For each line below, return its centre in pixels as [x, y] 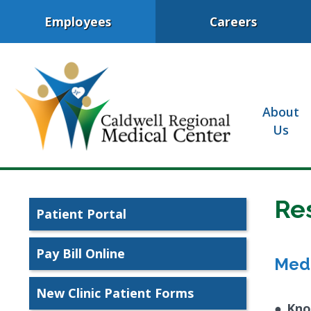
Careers [233, 21]
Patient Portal [81, 213]
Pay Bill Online [81, 253]
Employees [78, 21]
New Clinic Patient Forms [115, 293]
